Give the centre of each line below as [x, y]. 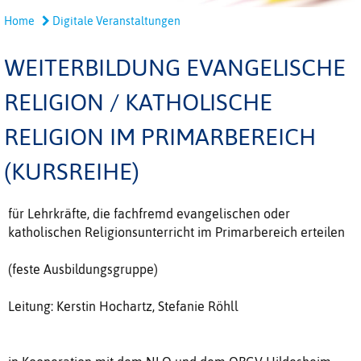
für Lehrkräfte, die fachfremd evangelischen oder [149, 214]
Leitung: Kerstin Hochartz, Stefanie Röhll [125, 307]
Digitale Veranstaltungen [115, 21]
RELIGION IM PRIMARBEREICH [160, 137]
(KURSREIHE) [72, 172]
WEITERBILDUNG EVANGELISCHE [175, 68]
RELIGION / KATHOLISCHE [138, 102]
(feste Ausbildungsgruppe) [86, 270]
